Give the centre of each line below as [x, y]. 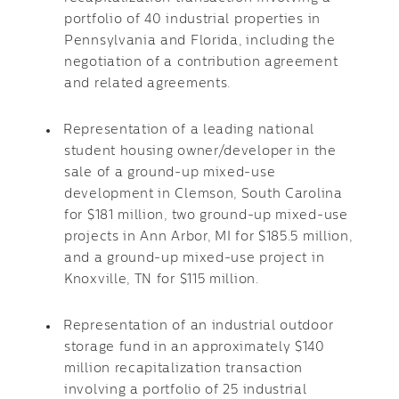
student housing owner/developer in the [200, 151]
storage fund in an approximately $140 [195, 347]
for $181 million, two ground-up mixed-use [206, 216]
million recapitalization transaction [184, 369]
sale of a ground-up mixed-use [170, 173]
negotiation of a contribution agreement [201, 62]
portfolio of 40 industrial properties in [192, 20]
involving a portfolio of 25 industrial [186, 390]
